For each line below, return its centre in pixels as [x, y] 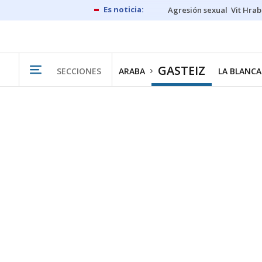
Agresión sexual [198, 10]
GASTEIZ [182, 70]
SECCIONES [79, 71]
